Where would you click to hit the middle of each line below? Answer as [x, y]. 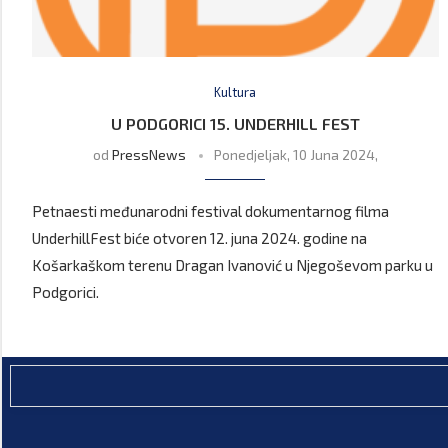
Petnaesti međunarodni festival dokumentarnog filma [210, 211]
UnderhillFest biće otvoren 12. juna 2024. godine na [199, 238]
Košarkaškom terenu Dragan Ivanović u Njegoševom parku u [232, 265]
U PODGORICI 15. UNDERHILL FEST [235, 124]
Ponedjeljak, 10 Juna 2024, [295, 155]
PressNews [148, 155]
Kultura [235, 92]
